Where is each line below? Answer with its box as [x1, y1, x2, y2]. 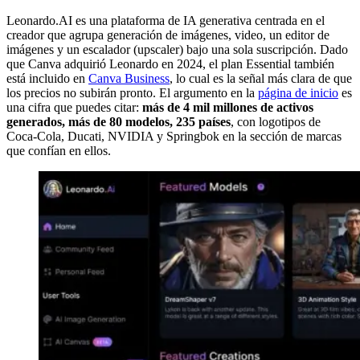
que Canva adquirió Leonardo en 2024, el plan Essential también [6, 57, 334, 72]
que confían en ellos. [6, 144, 111, 158]
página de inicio [258, 86, 338, 100]
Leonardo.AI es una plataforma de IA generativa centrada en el [6, 14, 325, 28]
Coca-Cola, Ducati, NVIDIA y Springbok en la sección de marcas [6, 129, 342, 144]
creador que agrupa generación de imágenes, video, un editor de [6, 28, 329, 43]
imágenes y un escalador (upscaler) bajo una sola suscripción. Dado [6, 43, 348, 57]
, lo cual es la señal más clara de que [170, 72, 352, 86]
